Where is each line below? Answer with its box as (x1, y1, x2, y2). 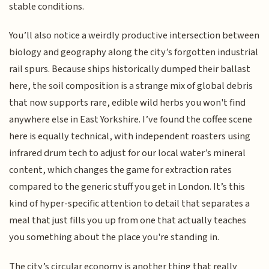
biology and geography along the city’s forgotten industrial (9, 45, 259, 60)
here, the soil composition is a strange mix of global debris (9, 79, 253, 94)
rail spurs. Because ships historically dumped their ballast (9, 62, 251, 77)
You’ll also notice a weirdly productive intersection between (9, 28, 260, 43)
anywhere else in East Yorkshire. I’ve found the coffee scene (9, 112, 253, 127)
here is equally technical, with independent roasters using (9, 129, 251, 144)
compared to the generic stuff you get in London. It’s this (9, 180, 246, 195)
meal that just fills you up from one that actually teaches (9, 213, 247, 228)
